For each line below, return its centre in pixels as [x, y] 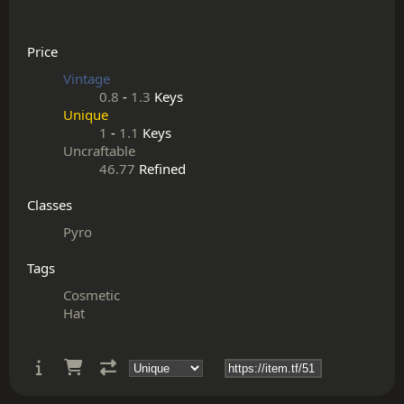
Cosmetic [92, 295]
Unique [86, 115]
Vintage [87, 78]
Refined [161, 169]
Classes [50, 205]
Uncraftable [99, 151]
